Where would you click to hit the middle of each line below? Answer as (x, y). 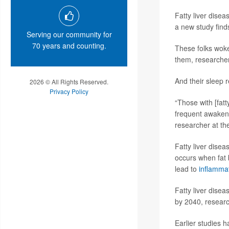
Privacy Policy (69, 91)
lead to (187, 168)
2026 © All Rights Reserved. (69, 82)
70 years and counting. (69, 46)
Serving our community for (69, 35)
